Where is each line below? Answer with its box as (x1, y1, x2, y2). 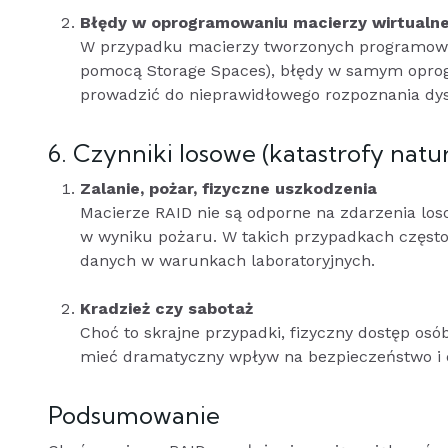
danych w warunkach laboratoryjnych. (80, 251, 375, 270)
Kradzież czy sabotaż (80, 299, 253, 318)
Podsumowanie (48, 400, 220, 430)
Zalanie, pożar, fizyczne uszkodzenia (80, 179, 377, 198)
